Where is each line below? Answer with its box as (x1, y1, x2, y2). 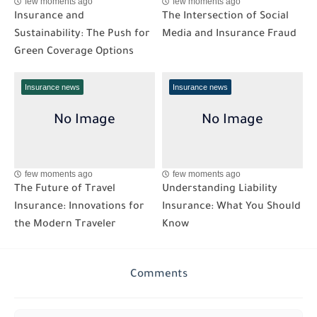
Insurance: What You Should (162, 201, 301, 213)
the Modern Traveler (14, 219, 116, 231)
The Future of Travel (14, 183, 115, 195)
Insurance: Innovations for (14, 201, 144, 213)
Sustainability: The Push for (14, 29, 150, 41)
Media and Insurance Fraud (162, 29, 296, 41)
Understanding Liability (162, 183, 277, 195)
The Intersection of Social (162, 11, 289, 23)
